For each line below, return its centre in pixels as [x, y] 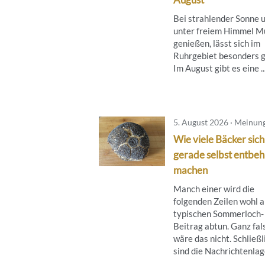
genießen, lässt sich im [217, 43]
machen [190, 170]
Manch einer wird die [214, 188]
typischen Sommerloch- [219, 213]
